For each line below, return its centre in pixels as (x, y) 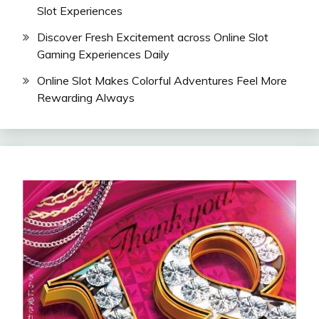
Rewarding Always (86, 97)
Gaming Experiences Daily (103, 54)
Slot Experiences (80, 10)
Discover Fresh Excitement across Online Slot (153, 37)
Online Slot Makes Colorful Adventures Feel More (162, 80)
